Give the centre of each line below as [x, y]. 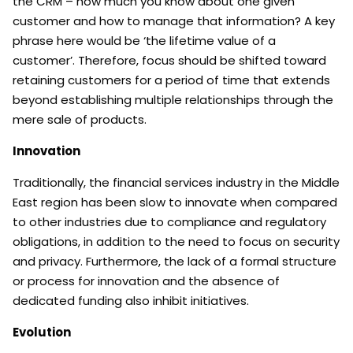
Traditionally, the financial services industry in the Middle [176, 183]
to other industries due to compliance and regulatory [169, 222]
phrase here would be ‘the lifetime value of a [144, 41]
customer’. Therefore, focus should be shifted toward [169, 61]
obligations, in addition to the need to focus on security [176, 242]
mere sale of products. [80, 120]
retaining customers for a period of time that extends [171, 80]
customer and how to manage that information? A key [174, 21]
